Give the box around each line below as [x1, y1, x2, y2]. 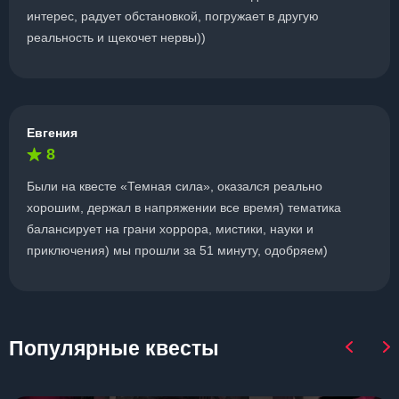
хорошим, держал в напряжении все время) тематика [27, 200, 341, 215]
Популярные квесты [9, 337, 219, 360]
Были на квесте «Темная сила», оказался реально [27, 179, 322, 193]
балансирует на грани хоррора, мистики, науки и [27, 222, 313, 236]
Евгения [27, 126, 77, 140]
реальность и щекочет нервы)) [27, 30, 206, 45]
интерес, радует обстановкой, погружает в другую [27, 9, 319, 23]
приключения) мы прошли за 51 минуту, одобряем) [27, 243, 328, 257]
